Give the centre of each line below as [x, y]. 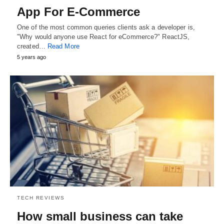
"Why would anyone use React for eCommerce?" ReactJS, [103, 37]
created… [32, 46]
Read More [63, 46]
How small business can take [100, 216]
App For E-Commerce [78, 12]
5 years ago [31, 57]
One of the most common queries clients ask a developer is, [106, 27]
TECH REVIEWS [41, 197]
